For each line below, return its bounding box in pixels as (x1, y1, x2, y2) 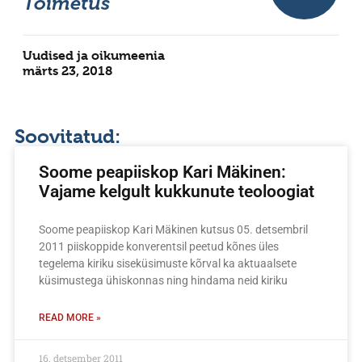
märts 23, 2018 (23, 63, 112, 79)
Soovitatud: (15, 125, 120, 149)
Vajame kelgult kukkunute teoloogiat (39, 182, 314, 202)
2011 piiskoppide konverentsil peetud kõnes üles (39, 240, 279, 254)
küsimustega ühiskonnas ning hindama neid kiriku (39, 274, 288, 288)
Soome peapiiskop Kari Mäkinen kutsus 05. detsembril (39, 223, 308, 237)
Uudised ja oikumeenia (23, 48, 165, 64)
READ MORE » (39, 312, 101, 324)
